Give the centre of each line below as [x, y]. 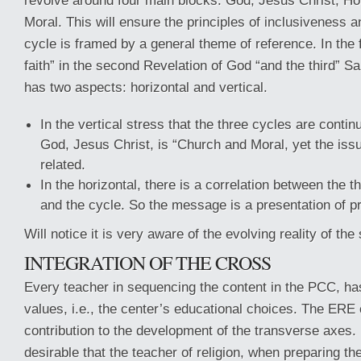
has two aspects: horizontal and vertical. [146, 87]
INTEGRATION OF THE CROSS [147, 263]
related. [63, 164]
